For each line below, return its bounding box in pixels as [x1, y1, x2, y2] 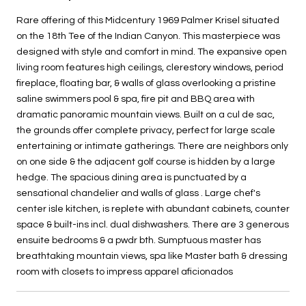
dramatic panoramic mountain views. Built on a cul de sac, [16, 109, 275, 120]
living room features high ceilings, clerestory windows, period [16, 62, 283, 72]
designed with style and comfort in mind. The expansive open [16, 46, 287, 57]
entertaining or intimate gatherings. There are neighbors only [16, 141, 288, 151]
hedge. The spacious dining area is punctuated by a [16, 172, 247, 182]
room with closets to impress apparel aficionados [16, 266, 233, 277]
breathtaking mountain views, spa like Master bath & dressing [16, 251, 288, 261]
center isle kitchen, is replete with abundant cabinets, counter [16, 204, 290, 214]
